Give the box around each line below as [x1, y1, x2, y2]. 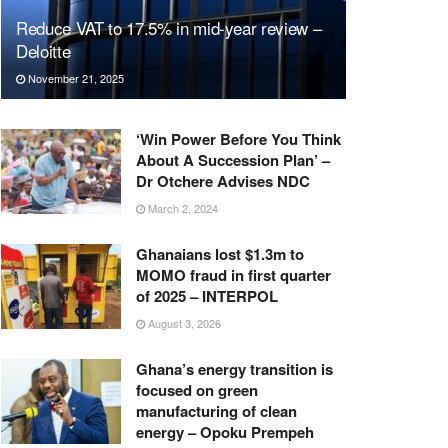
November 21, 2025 [25, 69, 124, 86]
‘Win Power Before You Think [136, 127, 341, 150]
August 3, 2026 [145, 314, 221, 331]
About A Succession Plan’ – [136, 148, 330, 171]
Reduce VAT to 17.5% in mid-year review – [16, 14, 322, 40]
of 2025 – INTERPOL [136, 284, 278, 307]
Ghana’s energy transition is [136, 357, 333, 380]
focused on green [136, 378, 258, 401]
